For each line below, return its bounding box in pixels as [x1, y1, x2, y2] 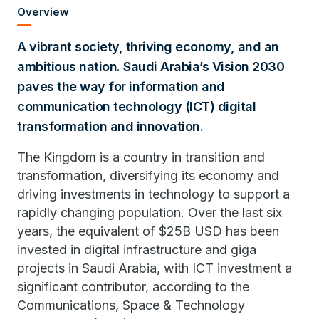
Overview [17, 5, 69, 19]
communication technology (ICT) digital [17, 99, 256, 114]
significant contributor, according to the [17, 279, 249, 294]
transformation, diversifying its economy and [17, 168, 279, 183]
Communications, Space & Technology [17, 298, 245, 313]
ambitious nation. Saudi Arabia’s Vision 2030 [17, 59, 284, 74]
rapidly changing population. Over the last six [17, 205, 282, 220]
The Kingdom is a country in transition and [17, 150, 265, 164]
